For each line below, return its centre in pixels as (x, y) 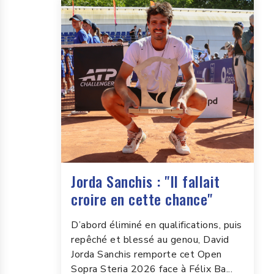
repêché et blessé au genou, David (150, 239)
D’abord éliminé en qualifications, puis (157, 225)
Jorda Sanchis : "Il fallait (146, 181)
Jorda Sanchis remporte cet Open (146, 254)
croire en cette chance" (142, 198)
